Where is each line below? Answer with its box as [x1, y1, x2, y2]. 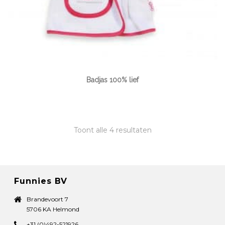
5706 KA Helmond [27, 205, 80, 213]
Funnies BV [14, 176, 68, 186]
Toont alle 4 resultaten [73, 125, 152, 135]
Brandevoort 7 [27, 195, 69, 203]
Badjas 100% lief [86, 75, 139, 84]
